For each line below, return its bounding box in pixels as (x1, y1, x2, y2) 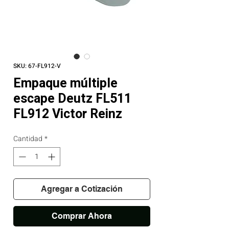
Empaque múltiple (13, 74, 118, 93)
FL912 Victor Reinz (13, 105, 122, 124)
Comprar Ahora (52, 211, 112, 221)
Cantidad (13, 133, 42, 144)
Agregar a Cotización (41, 184, 123, 194)
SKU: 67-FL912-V (13, 61, 61, 71)
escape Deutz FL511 (13, 89, 131, 108)
